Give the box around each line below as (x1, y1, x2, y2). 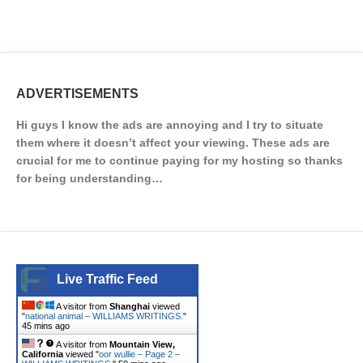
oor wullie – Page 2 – (99, 349, 180, 359)
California (22, 349, 63, 359)
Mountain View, (109, 340, 175, 349)
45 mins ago (22, 321, 70, 331)
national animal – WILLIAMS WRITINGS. (25, 311, 183, 321)
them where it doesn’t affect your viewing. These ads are (16, 136, 330, 149)
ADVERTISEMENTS (16, 87, 139, 100)
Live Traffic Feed (57, 272, 158, 286)
